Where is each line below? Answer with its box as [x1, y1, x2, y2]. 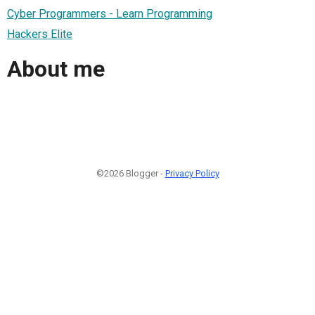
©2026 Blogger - [96, 167, 165, 179]
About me [7, 56, 105, 83]
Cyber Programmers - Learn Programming [7, 6, 212, 20]
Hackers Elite [7, 27, 72, 41]
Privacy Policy [165, 167, 219, 179]
